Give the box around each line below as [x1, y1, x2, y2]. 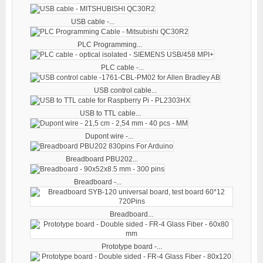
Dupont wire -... [85, 131, 133, 140]
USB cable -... [71, 17, 114, 26]
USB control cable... [94, 86, 157, 95]
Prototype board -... [101, 242, 162, 251]
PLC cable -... [100, 63, 144, 72]
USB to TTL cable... [80, 109, 141, 117]
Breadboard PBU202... [66, 154, 138, 163]
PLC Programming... [77, 40, 142, 49]
